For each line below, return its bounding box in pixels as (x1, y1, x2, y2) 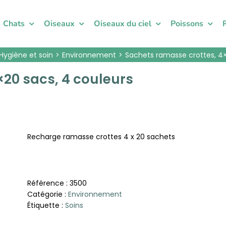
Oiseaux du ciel (94, 18, 151, 29)
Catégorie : (27, 189, 68, 199)
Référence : (27, 178, 70, 188)
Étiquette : (27, 200, 65, 210)
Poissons (171, 18, 203, 29)
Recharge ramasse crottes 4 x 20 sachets (27, 132, 175, 142)
